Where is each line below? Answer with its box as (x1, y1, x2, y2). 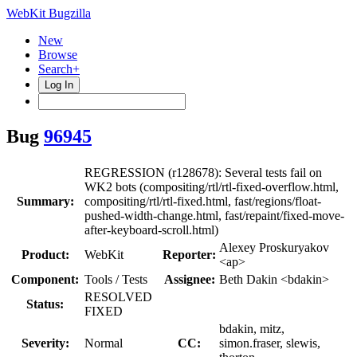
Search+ (38, 62, 80, 76)
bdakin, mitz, (219, 321, 284, 335)
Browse (38, 48, 77, 61)
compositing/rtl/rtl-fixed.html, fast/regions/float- (84, 194, 321, 208)
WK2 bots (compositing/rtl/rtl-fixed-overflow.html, (84, 179, 339, 194)
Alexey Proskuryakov (219, 240, 329, 254)
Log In (45, 79, 73, 91)
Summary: (16, 194, 74, 208)
